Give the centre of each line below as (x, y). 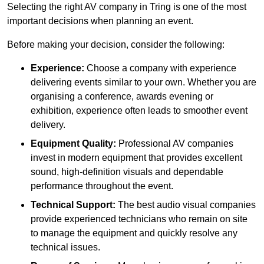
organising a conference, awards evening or (122, 97)
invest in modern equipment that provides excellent (136, 158)
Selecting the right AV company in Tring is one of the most (127, 7)
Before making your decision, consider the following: (116, 45)
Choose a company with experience (160, 68)
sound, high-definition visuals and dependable (127, 172)
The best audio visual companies (187, 205)
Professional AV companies (175, 144)
